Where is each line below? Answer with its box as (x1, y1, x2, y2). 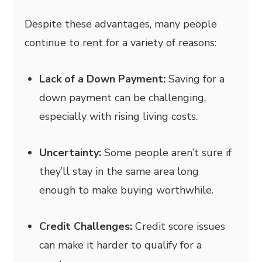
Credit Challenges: (39, 219, 136, 233)
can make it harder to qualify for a (39, 237, 202, 252)
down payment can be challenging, (39, 90, 206, 105)
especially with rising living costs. (39, 109, 198, 123)
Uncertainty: (39, 145, 105, 160)
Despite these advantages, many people (25, 16, 218, 31)
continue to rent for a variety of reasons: (25, 35, 217, 50)
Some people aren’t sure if (104, 145, 232, 160)
